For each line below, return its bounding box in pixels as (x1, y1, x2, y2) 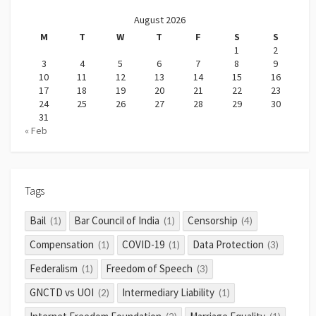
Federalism (30, 261, 78, 275)
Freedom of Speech (106, 261, 193, 275)
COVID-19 (122, 237, 164, 251)
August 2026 (134, 13, 186, 26)
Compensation (30, 237, 95, 251)
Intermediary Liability (122, 285, 214, 299)
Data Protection (192, 237, 264, 251)
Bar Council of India (74, 213, 159, 227)
